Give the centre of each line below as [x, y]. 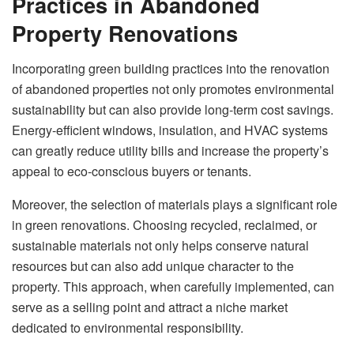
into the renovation [276, 68]
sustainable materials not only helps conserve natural [160, 245]
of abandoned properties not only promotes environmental [173, 88]
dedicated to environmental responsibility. [128, 327]
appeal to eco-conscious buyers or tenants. [132, 171]
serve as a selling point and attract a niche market [150, 307]
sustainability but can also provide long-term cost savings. [173, 109]
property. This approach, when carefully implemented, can [173, 286]
